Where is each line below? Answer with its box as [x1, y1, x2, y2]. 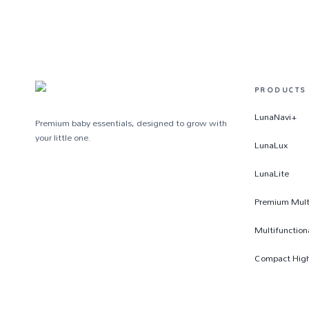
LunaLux [255, 136, 288, 154]
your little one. [35, 128, 91, 147]
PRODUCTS [255, 83, 306, 97]
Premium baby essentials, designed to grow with [35, 114, 227, 132]
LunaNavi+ [255, 108, 297, 126]
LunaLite [255, 164, 289, 183]
